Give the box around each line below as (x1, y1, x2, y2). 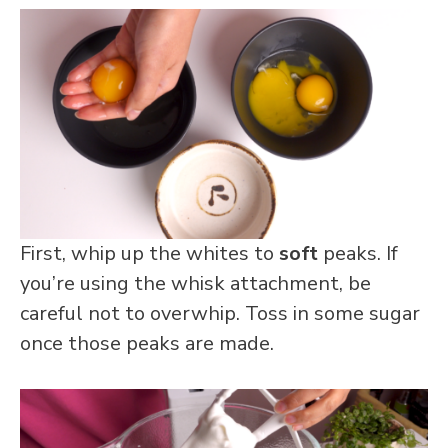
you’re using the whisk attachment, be (20, 269, 371, 297)
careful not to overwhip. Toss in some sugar (20, 299, 420, 327)
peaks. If (318, 239, 398, 267)
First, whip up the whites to (20, 239, 279, 267)
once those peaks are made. (20, 329, 274, 357)
